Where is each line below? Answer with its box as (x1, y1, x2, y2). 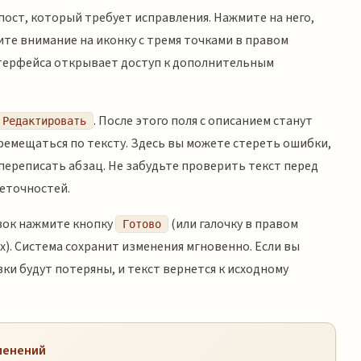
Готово (122, 217, 161, 230)
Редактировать (2, 114, 86, 127)
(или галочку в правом (168, 214, 298, 233)
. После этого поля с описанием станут (93, 111, 313, 130)
